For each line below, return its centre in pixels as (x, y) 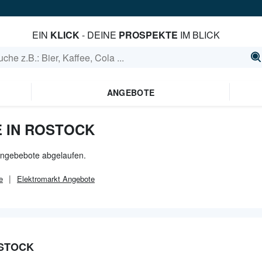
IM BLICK (199, 35)
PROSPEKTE (149, 35)
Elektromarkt (39, 179)
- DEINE (99, 35)
